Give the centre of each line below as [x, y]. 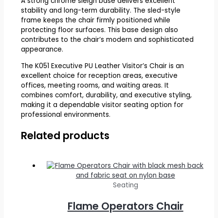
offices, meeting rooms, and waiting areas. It [95, 85]
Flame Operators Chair [125, 206]
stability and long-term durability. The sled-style [100, 11]
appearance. [42, 50]
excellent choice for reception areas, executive [99, 75]
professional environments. [65, 114]
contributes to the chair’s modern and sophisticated [107, 40]
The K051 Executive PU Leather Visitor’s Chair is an [102, 66]
